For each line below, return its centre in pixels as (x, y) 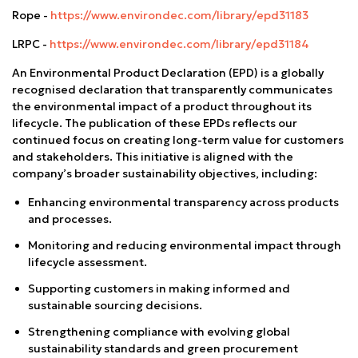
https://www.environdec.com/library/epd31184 (179, 44)
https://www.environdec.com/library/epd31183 (179, 15)
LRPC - (31, 44)
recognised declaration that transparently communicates (172, 89)
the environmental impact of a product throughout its (162, 106)
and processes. (70, 219)
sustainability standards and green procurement (163, 348)
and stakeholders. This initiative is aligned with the (153, 156)
